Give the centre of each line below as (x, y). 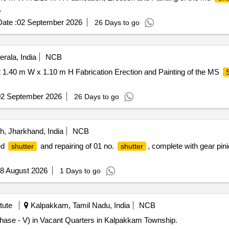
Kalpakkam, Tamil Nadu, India (79, 205)
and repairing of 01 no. (77, 146)
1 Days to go (80, 171)
